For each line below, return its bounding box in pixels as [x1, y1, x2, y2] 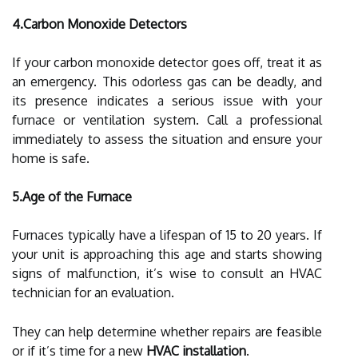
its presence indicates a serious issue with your [12, 92, 322, 109]
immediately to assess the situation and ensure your [12, 130, 322, 147]
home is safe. [12, 149, 89, 166]
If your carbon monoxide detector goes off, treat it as [12, 54, 322, 70]
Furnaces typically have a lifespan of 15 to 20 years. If [12, 226, 322, 243]
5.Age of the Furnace [12, 188, 132, 205]
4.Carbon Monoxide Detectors [12, 15, 187, 32]
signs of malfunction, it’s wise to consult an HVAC [12, 265, 322, 281]
